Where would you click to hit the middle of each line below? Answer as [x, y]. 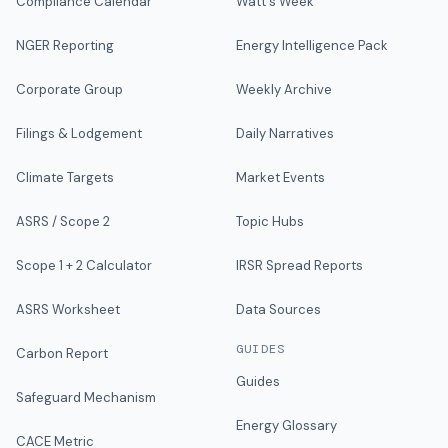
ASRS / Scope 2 [63, 221]
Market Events [280, 177]
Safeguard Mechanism [86, 397]
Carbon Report [62, 353]
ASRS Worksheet [68, 309]
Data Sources [278, 309]
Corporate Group [69, 89]
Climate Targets [65, 177]
